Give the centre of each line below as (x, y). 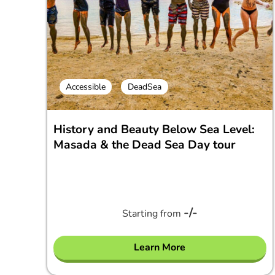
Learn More (160, 247)
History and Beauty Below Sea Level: (154, 129)
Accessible (86, 87)
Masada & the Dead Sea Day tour (145, 145)
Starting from (153, 213)
